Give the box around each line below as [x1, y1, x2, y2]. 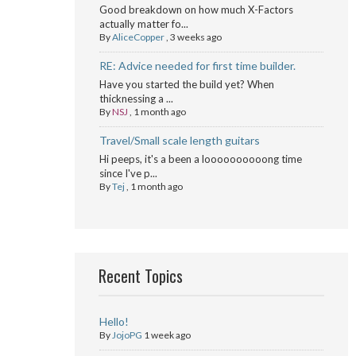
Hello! [99, 315, 129, 328]
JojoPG [111, 329, 142, 341]
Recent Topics [98, 264, 183, 288]
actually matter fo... [99, 17, 188, 30]
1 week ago [143, 329, 191, 341]
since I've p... [99, 167, 157, 180]
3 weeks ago [169, 31, 222, 43]
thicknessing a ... [99, 92, 173, 105]
